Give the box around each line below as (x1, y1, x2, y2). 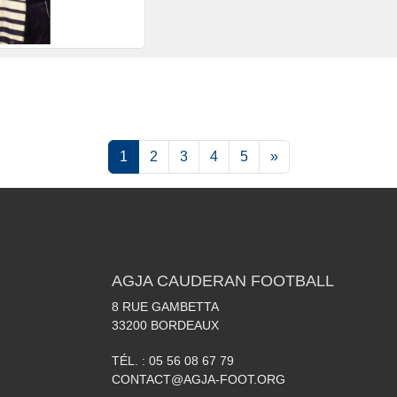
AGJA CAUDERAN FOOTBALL (112, 271, 334, 290)
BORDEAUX (151, 317, 219, 332)
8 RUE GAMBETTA (112, 299, 219, 314)
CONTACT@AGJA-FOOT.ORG (112, 371, 285, 386)
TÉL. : (112, 353, 149, 368)
